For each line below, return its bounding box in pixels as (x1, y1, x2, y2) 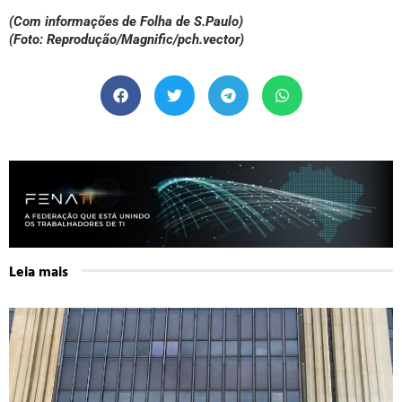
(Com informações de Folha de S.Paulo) (9, 13, 243, 30)
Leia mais (9, 259, 68, 282)
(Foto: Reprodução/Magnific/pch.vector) (9, 31, 244, 48)
